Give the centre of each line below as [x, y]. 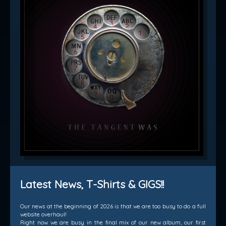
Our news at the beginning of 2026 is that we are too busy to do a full [113, 207]
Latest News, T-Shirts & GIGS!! [92, 184]
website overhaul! [43, 215]
